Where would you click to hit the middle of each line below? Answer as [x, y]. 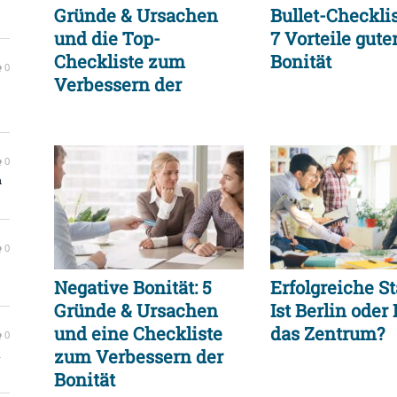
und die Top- [107, 39]
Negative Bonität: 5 [133, 288]
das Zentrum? [327, 334]
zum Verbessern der [139, 357]
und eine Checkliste [138, 334]
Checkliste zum [120, 62]
